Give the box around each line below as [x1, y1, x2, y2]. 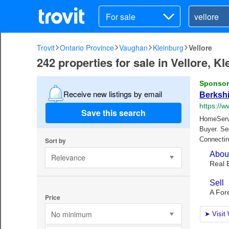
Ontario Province [60, 42, 114, 53]
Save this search [81, 107, 146, 119]
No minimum [51, 209, 92, 219]
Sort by [44, 135, 66, 145]
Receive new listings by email [63, 88, 162, 99]
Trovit [37, 42, 55, 53]
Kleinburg [153, 42, 184, 53]
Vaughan [119, 42, 148, 53]
